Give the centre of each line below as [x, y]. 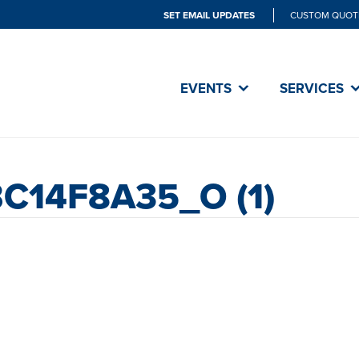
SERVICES [312, 89]
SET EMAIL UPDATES [210, 15]
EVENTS [206, 89]
